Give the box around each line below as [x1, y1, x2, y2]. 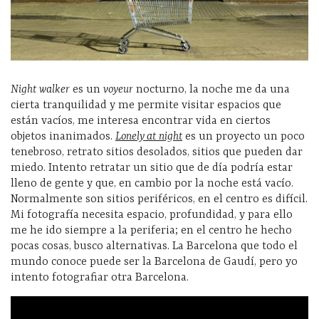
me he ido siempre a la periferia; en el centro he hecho [11, 224, 292, 237]
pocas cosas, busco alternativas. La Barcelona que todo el [11, 239, 298, 253]
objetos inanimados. [11, 130, 115, 143]
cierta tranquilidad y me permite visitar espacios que [11, 98, 281, 112]
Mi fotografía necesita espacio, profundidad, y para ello [11, 208, 293, 221]
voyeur [103, 83, 133, 96]
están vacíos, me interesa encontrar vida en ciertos [11, 114, 271, 127]
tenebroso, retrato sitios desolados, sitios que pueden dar [11, 145, 303, 159]
